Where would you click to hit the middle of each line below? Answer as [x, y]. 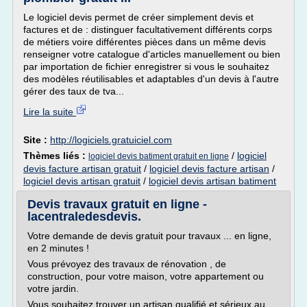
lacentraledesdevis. [84, 217]
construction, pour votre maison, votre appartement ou [146, 276]
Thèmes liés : [56, 156]
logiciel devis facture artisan [209, 169]
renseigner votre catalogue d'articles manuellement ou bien [152, 54]
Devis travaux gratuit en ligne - [117, 204]
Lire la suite [50, 112]
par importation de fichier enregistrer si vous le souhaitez [146, 66]
